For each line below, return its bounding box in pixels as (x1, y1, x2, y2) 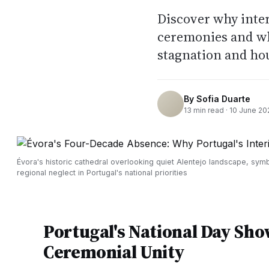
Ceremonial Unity (43, 240, 185, 264)
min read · (192, 105, 229, 115)
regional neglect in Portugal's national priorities (17, 168, 187, 177)
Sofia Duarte (196, 93, 250, 104)
